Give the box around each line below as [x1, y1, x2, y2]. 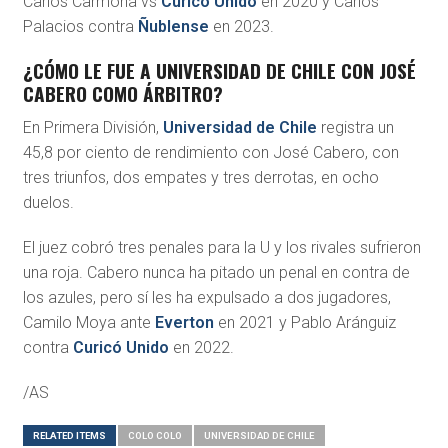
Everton [154, 313, 214, 333]
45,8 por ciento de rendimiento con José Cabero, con [22, 143, 399, 163]
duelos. [22, 193, 74, 213]
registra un [316, 118, 394, 138]
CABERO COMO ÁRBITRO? [22, 79, 223, 109]
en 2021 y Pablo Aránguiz [213, 313, 396, 333]
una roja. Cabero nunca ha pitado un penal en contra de [22, 263, 410, 283]
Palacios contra [22, 17, 138, 37]
